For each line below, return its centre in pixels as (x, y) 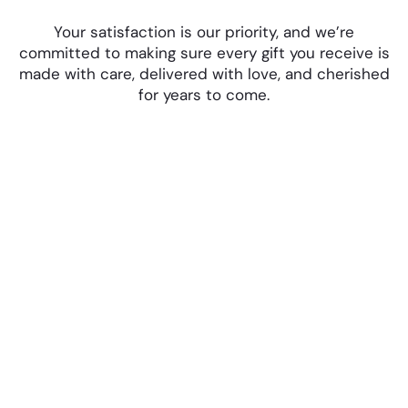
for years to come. (204, 95)
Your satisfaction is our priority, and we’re (204, 32)
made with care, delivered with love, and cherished (204, 74)
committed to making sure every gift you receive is (204, 53)
